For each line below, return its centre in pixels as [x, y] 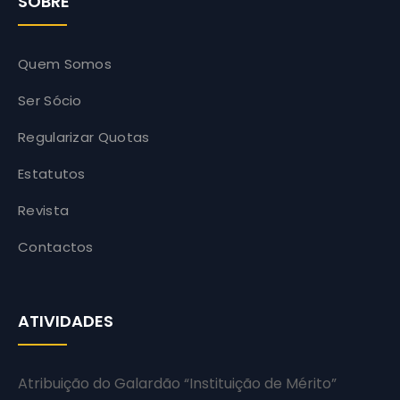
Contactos [56, 247]
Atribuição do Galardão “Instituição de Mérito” [177, 383]
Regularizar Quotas [84, 137]
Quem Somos [65, 64]
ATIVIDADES [66, 321]
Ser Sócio [50, 100]
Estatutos [52, 174]
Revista [44, 210]
